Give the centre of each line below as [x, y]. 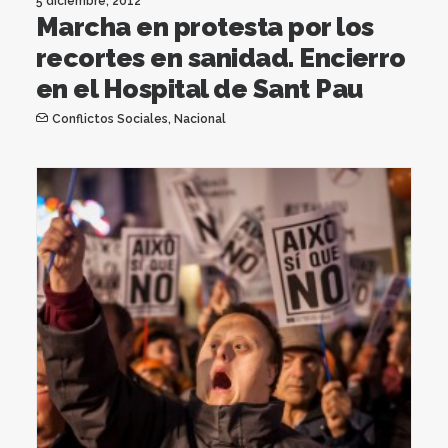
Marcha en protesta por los [205, 26]
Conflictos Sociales [109, 118]
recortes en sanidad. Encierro [221, 57]
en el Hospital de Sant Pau [199, 88]
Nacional [199, 118]
